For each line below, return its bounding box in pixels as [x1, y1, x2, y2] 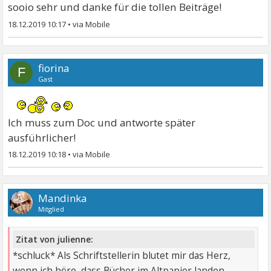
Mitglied [38, 204, 65, 214]
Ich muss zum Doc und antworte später [8, 116, 196, 130]
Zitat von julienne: [16, 233, 94, 245]
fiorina [38, 61, 70, 76]
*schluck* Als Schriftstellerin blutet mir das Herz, [13, 249, 231, 262]
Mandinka [38, 191, 88, 206]
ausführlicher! [8, 131, 76, 145]
